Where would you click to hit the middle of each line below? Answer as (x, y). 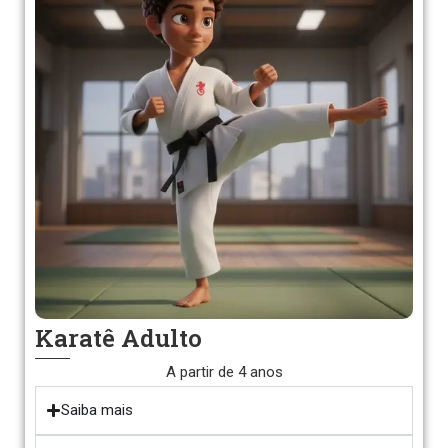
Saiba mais (97, 410)
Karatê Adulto (118, 338)
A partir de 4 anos (224, 372)
